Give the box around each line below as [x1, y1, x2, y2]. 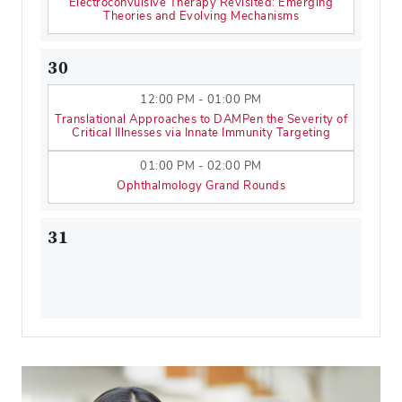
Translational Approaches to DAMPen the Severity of [55, 111, 347, 127]
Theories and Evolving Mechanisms [103, 8, 299, 23]
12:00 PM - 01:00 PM [140, 92, 262, 107]
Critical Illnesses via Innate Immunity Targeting [72, 125, 330, 140]
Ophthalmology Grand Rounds [117, 178, 285, 193]
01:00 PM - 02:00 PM [140, 158, 262, 173]
